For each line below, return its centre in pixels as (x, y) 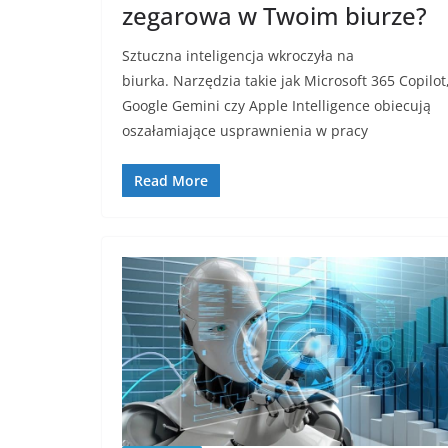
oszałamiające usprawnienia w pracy (245, 131)
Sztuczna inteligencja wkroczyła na (238, 56)
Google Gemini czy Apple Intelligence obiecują (276, 106)
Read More (171, 181)
